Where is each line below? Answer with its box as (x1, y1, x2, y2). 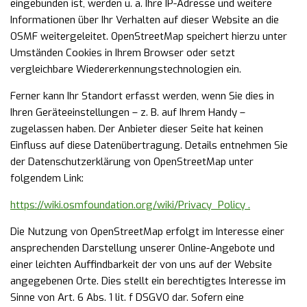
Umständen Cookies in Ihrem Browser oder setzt (10, 46, 235, 60)
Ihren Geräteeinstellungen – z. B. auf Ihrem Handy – (10, 106, 245, 119)
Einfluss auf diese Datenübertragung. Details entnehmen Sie (10, 138, 288, 152)
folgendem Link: (10, 171, 84, 185)
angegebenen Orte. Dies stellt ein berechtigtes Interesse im (10, 274, 286, 288)
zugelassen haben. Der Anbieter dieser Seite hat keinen (10, 122, 263, 136)
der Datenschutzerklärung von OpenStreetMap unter (10, 155, 254, 169)
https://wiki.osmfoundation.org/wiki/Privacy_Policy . (10, 198, 250, 212)
